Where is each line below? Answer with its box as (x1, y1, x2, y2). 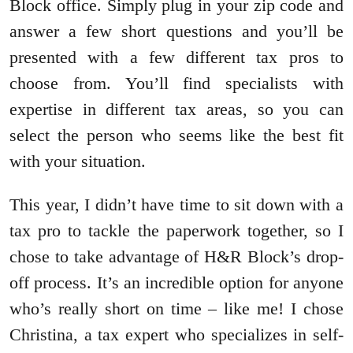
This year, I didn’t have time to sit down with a (9, 194, 344, 214)
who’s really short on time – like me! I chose (9, 298, 344, 318)
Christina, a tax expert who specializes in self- (9, 324, 344, 344)
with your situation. (9, 150, 146, 171)
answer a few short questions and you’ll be (9, 20, 344, 41)
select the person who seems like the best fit (9, 124, 344, 145)
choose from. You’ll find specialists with (9, 72, 344, 93)
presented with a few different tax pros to (9, 46, 344, 67)
